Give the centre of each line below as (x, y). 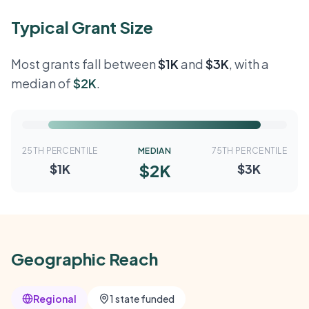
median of (42, 83)
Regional (55, 299)
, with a (249, 64)
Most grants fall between (84, 64)
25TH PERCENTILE (60, 151)
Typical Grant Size (82, 27)
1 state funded (142, 299)
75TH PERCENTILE (249, 151)
